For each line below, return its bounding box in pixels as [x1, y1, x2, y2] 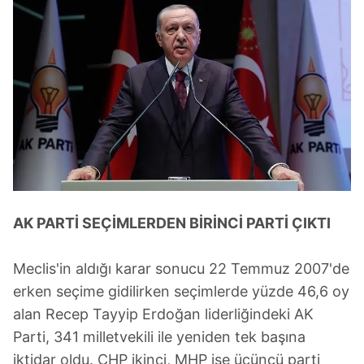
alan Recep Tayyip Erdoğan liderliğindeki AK [13, 305, 314, 323]
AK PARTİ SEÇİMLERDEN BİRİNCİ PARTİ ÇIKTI [13, 214, 331, 232]
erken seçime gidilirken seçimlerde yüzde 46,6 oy [13, 282, 349, 300]
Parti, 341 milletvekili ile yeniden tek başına [13, 327, 305, 345]
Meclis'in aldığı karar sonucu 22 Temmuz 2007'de [13, 259, 349, 277]
